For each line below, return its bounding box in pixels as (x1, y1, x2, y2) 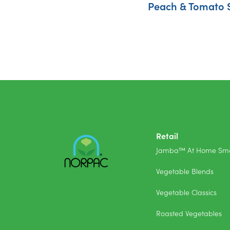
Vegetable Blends (156, 165, 214, 176)
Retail (156, 129, 178, 141)
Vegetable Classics (156, 186, 217, 197)
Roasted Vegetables (156, 207, 222, 218)
